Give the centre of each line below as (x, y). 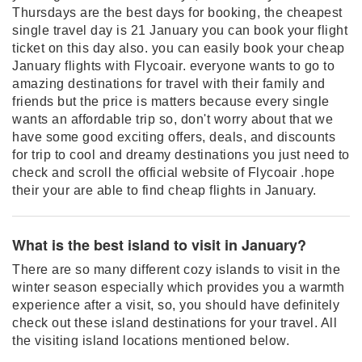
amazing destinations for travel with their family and (169, 84)
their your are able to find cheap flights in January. (164, 190)
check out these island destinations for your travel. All (175, 323)
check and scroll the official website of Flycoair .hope (174, 173)
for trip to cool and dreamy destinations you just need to (181, 155)
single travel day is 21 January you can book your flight (180, 30)
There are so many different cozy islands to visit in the (176, 269)
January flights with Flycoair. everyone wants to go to (173, 66)
